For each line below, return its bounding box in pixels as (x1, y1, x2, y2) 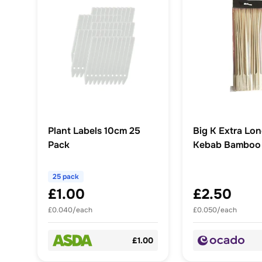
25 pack (53, 172, 79, 182)
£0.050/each (193, 205, 237, 215)
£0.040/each (48, 205, 92, 215)
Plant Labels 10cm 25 (48, 125, 140, 137)
